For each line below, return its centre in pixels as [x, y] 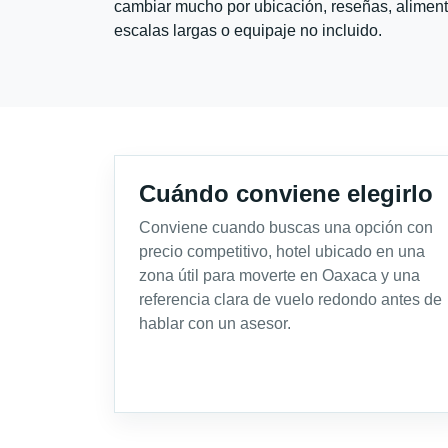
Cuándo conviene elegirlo [286, 193]
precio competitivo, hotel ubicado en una [282, 251]
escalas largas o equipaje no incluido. [248, 30]
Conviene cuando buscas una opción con [286, 227]
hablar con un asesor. [215, 323]
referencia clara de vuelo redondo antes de [290, 299]
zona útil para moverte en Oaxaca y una [279, 275]
